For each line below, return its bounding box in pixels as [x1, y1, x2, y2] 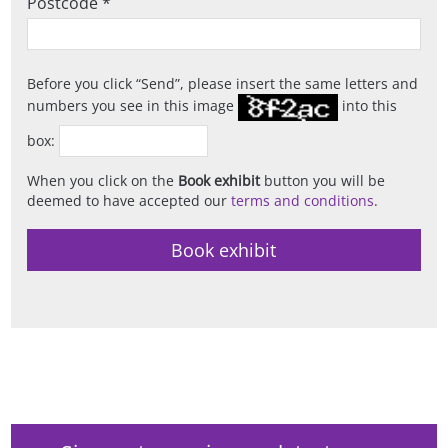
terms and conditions [231, 190, 375, 210]
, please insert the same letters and [180, 73, 419, 93]
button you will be [260, 170, 386, 190]
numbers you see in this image [27, 95, 239, 115]
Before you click [27, 73, 137, 93]
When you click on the [27, 170, 179, 190]
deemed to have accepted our [27, 190, 232, 210]
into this [338, 95, 398, 115]
